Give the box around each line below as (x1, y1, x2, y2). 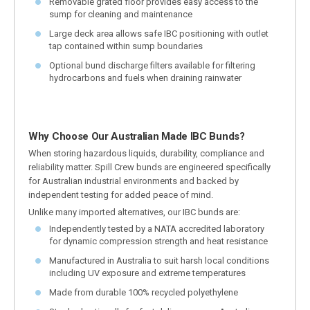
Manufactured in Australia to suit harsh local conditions (49, 255, 269, 266)
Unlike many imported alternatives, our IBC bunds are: (28, 206, 240, 217)
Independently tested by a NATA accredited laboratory (49, 223, 264, 234)
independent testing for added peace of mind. (28, 189, 213, 200)
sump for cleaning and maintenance (49, 8, 192, 19)
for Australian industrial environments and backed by (28, 175, 239, 186)
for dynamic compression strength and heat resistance (49, 235, 268, 246)
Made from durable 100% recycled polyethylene (49, 286, 238, 298)
